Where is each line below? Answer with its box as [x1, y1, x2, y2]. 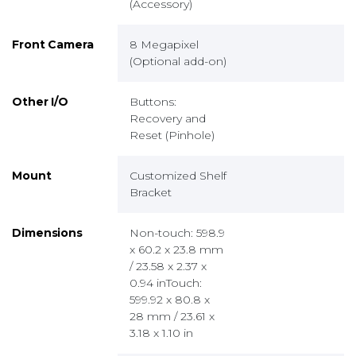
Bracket [130, 184, 172, 199]
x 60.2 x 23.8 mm [130, 242, 223, 257]
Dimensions [12, 225, 83, 240]
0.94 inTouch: [130, 275, 202, 290]
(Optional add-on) [130, 53, 226, 68]
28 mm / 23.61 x [130, 308, 215, 323]
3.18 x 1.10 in [130, 325, 193, 340]
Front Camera [12, 37, 94, 52]
